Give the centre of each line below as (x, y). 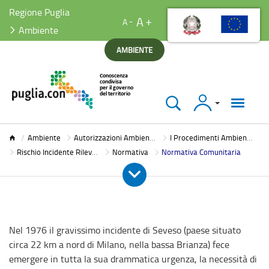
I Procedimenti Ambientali (208, 138)
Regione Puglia (39, 12)
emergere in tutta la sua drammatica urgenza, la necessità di (133, 259)
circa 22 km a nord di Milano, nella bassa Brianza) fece (119, 244)
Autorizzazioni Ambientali (112, 138)
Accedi (205, 99)
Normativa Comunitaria (201, 152)
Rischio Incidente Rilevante (54, 152)
